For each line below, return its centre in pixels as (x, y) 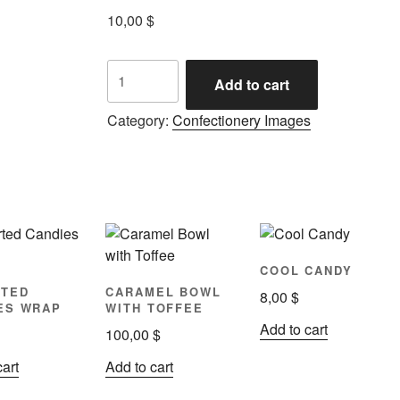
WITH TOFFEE (154, 307)
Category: (139, 120)
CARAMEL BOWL (163, 291)
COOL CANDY (306, 270)
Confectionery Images (241, 120)
